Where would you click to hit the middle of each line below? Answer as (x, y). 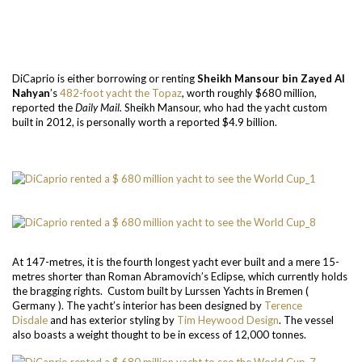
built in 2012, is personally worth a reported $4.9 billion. (145, 122)
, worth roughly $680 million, (249, 93)
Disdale (30, 320)
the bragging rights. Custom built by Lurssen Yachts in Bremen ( (160, 291)
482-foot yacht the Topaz (121, 93)
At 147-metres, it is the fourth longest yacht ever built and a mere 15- (176, 262)
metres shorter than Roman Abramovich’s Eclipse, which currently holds (180, 276)
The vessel (309, 320)
